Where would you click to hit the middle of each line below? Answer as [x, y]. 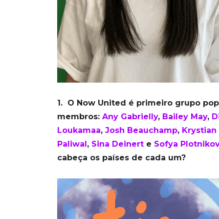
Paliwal [72, 144]
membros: [80, 117]
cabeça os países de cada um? [121, 158]
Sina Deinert [118, 144]
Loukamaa [79, 131]
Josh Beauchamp [141, 131]
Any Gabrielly [130, 117]
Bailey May [185, 117]
